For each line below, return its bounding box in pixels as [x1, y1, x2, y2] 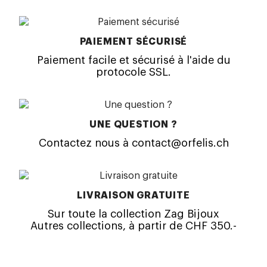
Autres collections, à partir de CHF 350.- [30, 220, 237, 231]
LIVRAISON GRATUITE [77, 190, 190, 200]
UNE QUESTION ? [89, 119, 178, 129]
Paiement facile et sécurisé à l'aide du [36, 54, 231, 66]
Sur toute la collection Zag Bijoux [48, 208, 219, 219]
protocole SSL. [96, 66, 171, 77]
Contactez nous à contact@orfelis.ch [38, 137, 229, 148]
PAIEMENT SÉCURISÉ [79, 36, 188, 46]
